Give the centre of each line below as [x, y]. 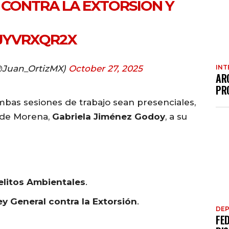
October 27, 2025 [105, 69]
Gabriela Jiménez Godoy [109, 117]
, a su [176, 117]
